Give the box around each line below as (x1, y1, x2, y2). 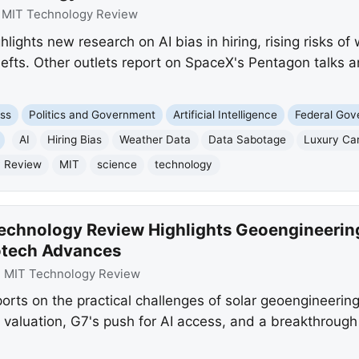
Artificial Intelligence (173, 108, 278, 121)
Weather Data (119, 133, 192, 147)
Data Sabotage (208, 133, 287, 147)
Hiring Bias (47, 133, 103, 147)
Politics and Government (29, 108, 156, 121)
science (97, 158, 138, 171)
